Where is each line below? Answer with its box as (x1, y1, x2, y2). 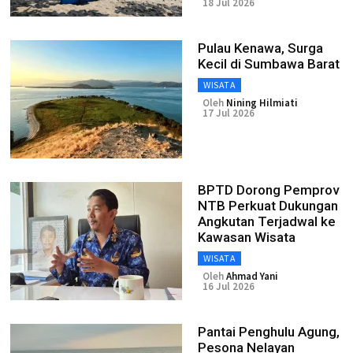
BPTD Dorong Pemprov (198, 182, 339, 198)
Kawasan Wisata (198, 229, 295, 245)
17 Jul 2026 (203, 106, 255, 120)
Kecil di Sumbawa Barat (198, 56, 340, 72)
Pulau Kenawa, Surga (198, 40, 323, 56)
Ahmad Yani (226, 269, 278, 283)
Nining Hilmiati (226, 96, 298, 110)
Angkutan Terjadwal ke (198, 214, 336, 229)
